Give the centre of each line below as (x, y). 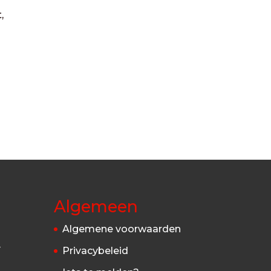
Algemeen (96, 207)
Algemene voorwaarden (122, 229)
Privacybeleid (96, 251)
